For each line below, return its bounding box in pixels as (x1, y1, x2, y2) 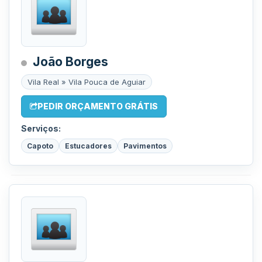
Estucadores (65, 142, 112, 150)
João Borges (33, 54, 108, 69)
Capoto (27, 142, 53, 150)
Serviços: (21, 123, 61, 133)
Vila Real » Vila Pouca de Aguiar (27, 77, 146, 87)
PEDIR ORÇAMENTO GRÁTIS (37, 101, 158, 111)
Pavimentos (123, 142, 167, 150)
